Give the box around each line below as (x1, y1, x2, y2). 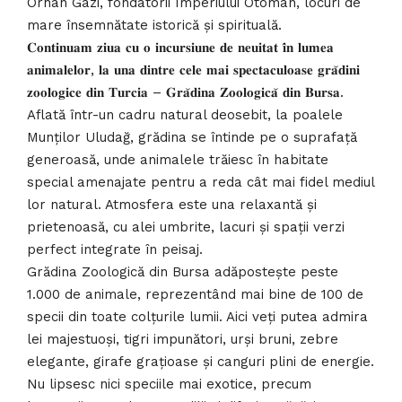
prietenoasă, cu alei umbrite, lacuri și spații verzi (27, 218, 345, 235)
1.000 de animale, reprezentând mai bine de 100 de (27, 285, 363, 302)
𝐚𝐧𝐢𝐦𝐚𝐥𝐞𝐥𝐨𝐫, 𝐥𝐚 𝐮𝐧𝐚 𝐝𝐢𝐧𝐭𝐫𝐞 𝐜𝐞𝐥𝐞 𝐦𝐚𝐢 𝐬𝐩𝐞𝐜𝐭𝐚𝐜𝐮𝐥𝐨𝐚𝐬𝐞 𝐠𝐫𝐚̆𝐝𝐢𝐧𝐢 (27, 61, 360, 78)
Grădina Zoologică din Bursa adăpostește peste (27, 263, 338, 280)
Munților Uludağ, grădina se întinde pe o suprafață (27, 128, 357, 145)
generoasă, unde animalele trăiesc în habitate (27, 151, 328, 168)
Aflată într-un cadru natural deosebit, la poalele (27, 106, 343, 123)
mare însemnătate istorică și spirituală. (27, 16, 282, 33)
